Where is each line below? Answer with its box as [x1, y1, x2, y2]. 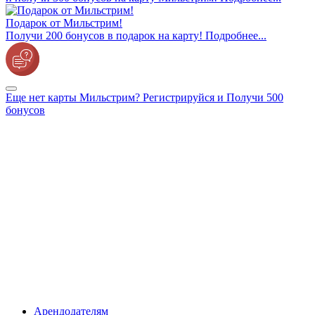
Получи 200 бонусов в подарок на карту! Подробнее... [6, 30, 266, 41]
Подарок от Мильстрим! [6, 17, 122, 29]
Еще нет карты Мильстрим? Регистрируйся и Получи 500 [6, 91, 283, 103]
